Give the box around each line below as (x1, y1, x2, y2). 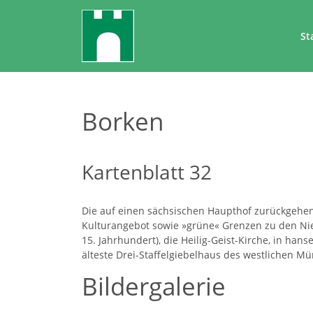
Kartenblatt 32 (82, 159, 212, 185)
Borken (82, 105, 163, 138)
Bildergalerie (82, 270, 226, 303)
